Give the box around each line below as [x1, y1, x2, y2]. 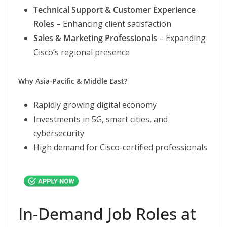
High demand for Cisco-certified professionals [33, 142, 207, 154]
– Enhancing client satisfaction [54, 18, 171, 30]
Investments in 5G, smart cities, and [33, 113, 168, 125]
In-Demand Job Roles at [18, 202, 196, 224]
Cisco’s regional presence [33, 47, 130, 58]
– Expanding [157, 32, 206, 44]
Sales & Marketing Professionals [33, 32, 157, 44]
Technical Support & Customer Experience [33, 4, 196, 16]
